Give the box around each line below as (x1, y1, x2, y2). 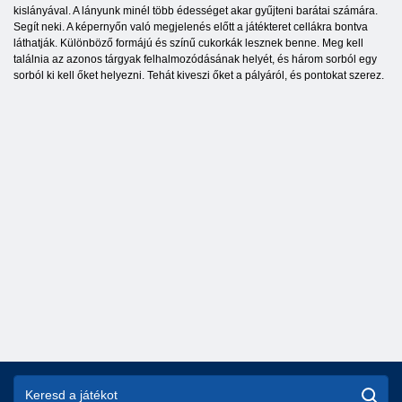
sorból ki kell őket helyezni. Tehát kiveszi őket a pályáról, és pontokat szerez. (13, 69, 384, 83)
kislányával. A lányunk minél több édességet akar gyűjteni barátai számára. (13, 4, 378, 18)
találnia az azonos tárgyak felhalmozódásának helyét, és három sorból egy (13, 53, 377, 66)
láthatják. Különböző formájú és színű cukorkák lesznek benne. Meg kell (13, 37, 363, 50)
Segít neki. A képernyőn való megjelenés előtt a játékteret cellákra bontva (13, 21, 368, 34)
